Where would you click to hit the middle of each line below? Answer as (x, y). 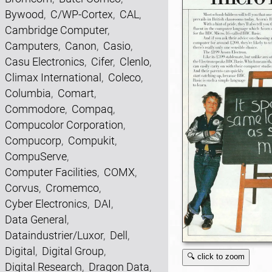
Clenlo (134, 62)
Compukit (91, 141)
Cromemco (72, 188)
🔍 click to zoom (216, 256)
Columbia (28, 93)
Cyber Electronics (46, 204)
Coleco (124, 77)
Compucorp (33, 141)
